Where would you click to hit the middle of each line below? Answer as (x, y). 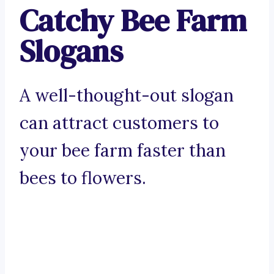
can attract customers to (119, 123)
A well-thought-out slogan (127, 96)
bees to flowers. (83, 178)
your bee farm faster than (123, 151)
